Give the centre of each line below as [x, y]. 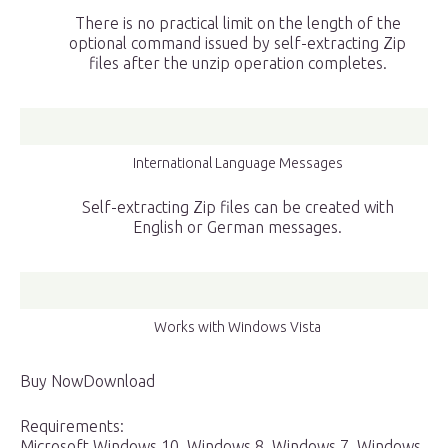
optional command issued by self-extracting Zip [237, 43]
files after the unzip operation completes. [237, 63]
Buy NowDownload [87, 381]
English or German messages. [237, 227]
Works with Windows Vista [237, 327]
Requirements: [72, 426]
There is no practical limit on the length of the [237, 23]
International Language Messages [237, 163]
